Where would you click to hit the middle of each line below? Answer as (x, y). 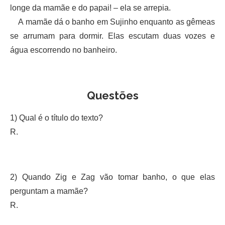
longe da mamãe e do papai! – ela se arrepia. (90, 8)
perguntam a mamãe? (49, 191)
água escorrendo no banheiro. (64, 50)
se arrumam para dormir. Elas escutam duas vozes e (113, 36)
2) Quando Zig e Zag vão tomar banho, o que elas (113, 177)
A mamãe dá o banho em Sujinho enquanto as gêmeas (113, 22)
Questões (113, 95)
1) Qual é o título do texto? (57, 118)
